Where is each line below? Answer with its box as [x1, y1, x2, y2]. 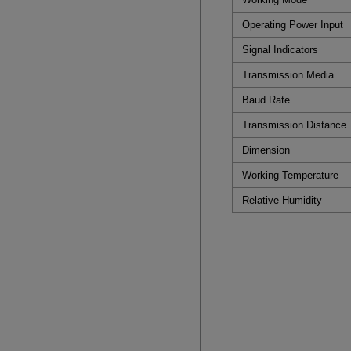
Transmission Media [242, 69, 334, 81]
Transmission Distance [242, 119, 346, 131]
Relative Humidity [242, 194, 322, 206]
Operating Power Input [242, 19, 343, 31]
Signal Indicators [242, 44, 318, 56]
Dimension [242, 144, 290, 156]
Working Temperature [242, 169, 338, 181]
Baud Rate [242, 94, 290, 106]
